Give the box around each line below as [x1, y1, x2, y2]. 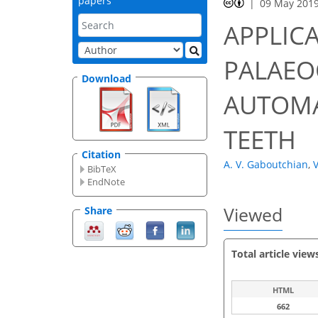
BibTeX [87, 163, 117, 176]
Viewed [224, 202, 283, 227]
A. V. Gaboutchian [224, 158, 308, 172]
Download [82, 71, 131, 85]
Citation [82, 148, 121, 162]
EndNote [87, 175, 126, 189]
